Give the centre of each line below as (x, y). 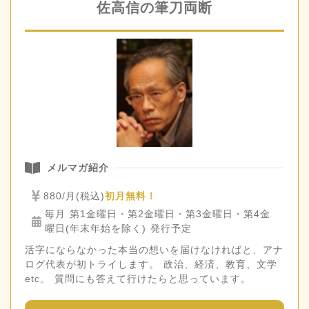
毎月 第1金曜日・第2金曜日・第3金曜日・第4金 (158, 213)
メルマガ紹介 (78, 167)
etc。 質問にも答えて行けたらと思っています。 (138, 278)
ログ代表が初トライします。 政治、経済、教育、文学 (151, 264)
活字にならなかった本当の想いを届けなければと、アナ (154, 249)
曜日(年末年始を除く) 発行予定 (119, 228)
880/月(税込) (74, 196)
